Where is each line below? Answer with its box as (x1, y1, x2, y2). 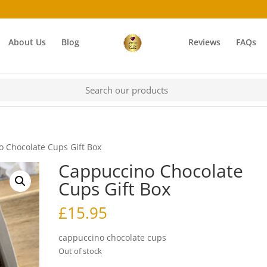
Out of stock (58, 246, 103, 256)
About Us (8, 36, 46, 48)
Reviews (188, 36, 221, 48)
